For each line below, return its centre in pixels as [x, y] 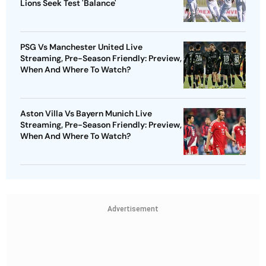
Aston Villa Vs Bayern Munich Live [86, 114]
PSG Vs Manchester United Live [81, 47]
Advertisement [133, 209]
